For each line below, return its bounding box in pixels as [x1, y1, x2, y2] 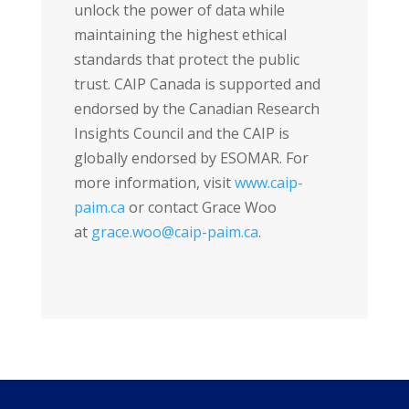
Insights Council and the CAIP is [73, 123, 289, 143]
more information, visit [73, 173, 235, 193]
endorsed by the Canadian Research [73, 99, 320, 119]
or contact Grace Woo [124, 197, 277, 217]
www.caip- [234, 173, 303, 193]
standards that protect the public [73, 49, 299, 69]
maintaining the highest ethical [73, 25, 287, 45]
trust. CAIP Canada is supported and [73, 74, 320, 94]
